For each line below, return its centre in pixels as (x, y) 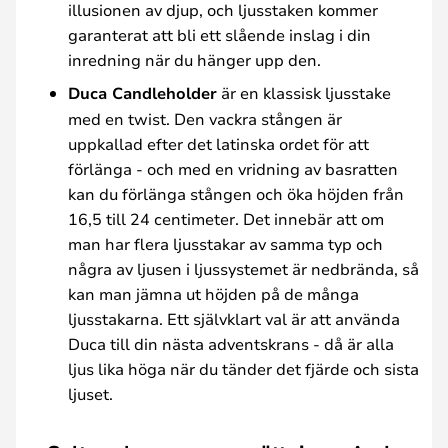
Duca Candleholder (142, 93)
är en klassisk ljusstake (304, 92)
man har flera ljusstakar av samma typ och (225, 243)
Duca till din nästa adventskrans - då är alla (231, 343)
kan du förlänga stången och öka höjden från (236, 193)
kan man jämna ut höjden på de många (213, 293)
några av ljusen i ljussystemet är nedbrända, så (243, 268)
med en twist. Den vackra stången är (205, 118)
